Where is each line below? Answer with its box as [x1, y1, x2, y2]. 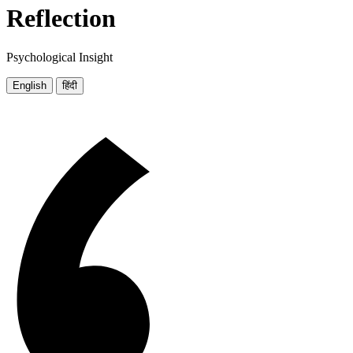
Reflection [6, 4, 116, 33]
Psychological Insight [6, 50, 113, 64]
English [13, 79, 46, 91]
